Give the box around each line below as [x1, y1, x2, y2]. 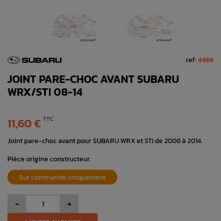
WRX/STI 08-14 [7, 83, 82, 100]
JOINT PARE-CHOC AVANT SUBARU [7, 71, 179, 87]
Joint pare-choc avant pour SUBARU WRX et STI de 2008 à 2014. [7, 135, 203, 146]
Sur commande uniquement [19, 171, 106, 183]
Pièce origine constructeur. [7, 153, 91, 164]
